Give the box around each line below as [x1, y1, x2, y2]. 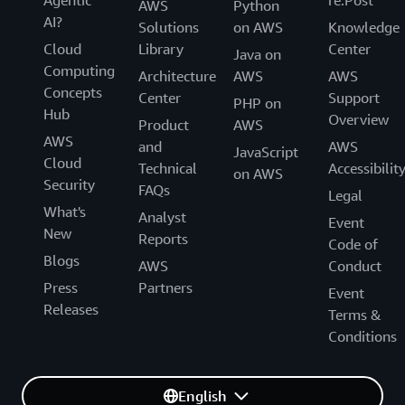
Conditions [328, 327, 397, 345]
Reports [138, 230, 188, 248]
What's [43, 202, 86, 221]
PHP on [233, 94, 281, 112]
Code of [328, 235, 378, 253]
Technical [138, 159, 197, 177]
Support [328, 89, 380, 107]
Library [138, 40, 184, 58]
